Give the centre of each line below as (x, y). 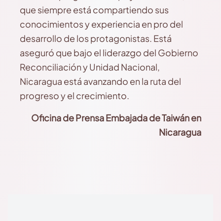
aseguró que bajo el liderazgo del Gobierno (109, 53)
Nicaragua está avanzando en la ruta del (100, 81)
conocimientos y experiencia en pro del (101, 24)
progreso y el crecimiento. (74, 95)
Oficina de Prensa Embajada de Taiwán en (116, 118)
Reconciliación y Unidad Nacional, (90, 67)
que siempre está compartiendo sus (94, 10)
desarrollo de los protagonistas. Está (96, 38)
